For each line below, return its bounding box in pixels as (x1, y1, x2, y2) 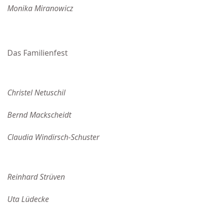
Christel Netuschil (7, 87, 65, 98)
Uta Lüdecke (7, 194, 49, 204)
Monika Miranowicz (7, 3, 73, 14)
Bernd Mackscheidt (7, 109, 71, 120)
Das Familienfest (7, 47, 68, 58)
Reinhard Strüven (7, 171, 65, 182)
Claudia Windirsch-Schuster (7, 132, 99, 142)
